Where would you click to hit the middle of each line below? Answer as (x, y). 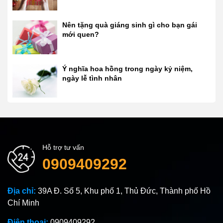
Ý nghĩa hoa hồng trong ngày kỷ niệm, (127, 68)
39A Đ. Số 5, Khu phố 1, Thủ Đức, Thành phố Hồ (124, 191)
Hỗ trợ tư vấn (63, 148)
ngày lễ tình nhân (92, 78)
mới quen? (81, 35)
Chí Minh (23, 203)
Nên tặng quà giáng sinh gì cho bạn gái (130, 25)
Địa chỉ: (23, 191)
